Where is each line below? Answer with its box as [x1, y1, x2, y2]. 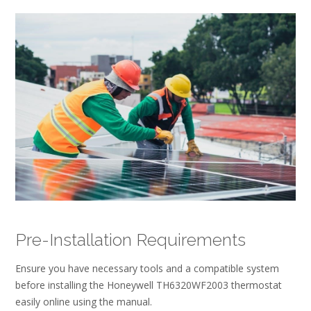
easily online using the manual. [15, 294, 152, 308]
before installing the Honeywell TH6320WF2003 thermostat [15, 278, 282, 292]
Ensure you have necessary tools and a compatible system [15, 261, 279, 275]
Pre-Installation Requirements [15, 229, 246, 251]
